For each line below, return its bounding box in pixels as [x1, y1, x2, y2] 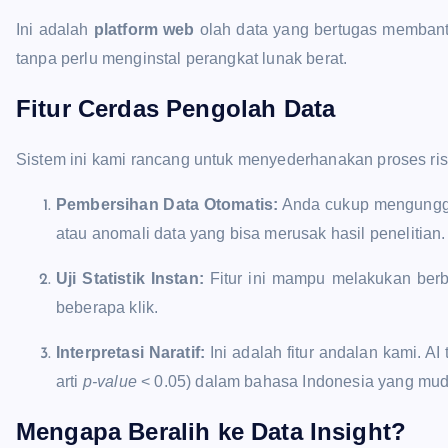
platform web [93, 20, 195, 38]
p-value [82, 372, 137, 390]
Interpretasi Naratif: [56, 343, 206, 361]
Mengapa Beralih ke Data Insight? [16, 417, 407, 445]
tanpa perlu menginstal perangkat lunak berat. [16, 49, 348, 67]
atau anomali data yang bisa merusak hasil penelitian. [56, 224, 446, 242]
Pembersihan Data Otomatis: [56, 195, 279, 213]
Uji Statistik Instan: [56, 269, 204, 287]
